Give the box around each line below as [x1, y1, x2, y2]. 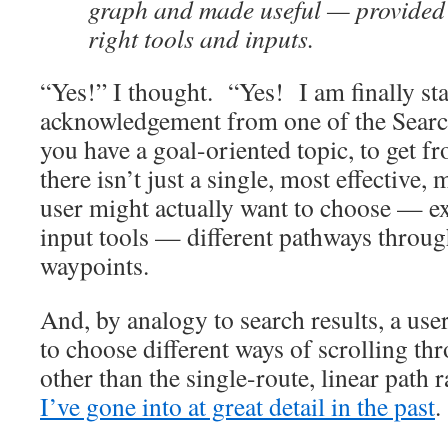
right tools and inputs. [88, 21, 314, 55]
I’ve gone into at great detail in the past [40, 389, 435, 423]
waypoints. [40, 248, 164, 282]
